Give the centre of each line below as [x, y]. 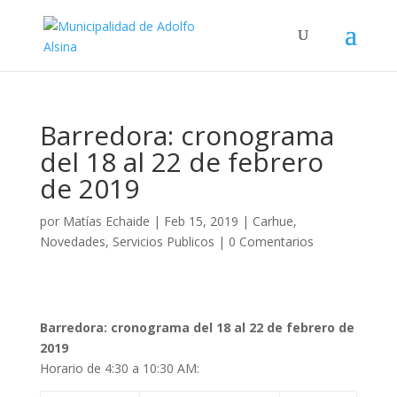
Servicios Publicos [163, 241]
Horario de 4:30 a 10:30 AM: [119, 368]
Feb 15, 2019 [201, 221]
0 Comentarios [271, 241]
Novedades [72, 241]
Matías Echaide [106, 221]
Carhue [272, 221]
